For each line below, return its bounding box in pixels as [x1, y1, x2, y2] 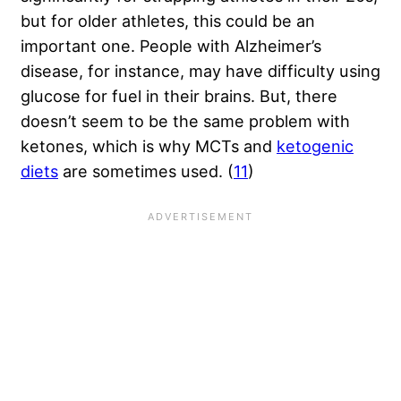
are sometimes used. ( [58, 161, 234, 182]
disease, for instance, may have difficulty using [21, 61, 380, 81]
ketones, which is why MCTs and [21, 136, 277, 157]
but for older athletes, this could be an [21, 11, 315, 31]
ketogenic [277, 136, 354, 157]
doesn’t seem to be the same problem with [21, 111, 350, 132]
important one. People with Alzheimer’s [21, 36, 321, 56]
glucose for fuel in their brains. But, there [21, 86, 337, 107]
